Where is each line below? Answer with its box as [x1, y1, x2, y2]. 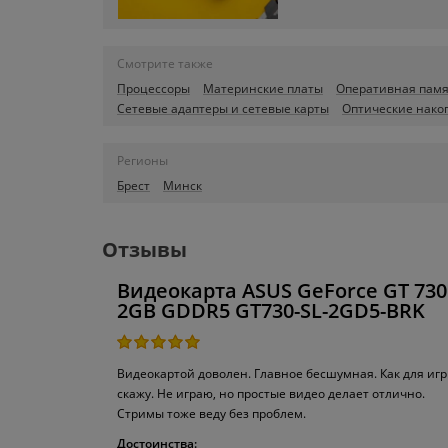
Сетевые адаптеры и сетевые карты [117, 99, 329, 117]
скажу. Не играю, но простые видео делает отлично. [117, 384, 425, 402]
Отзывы [102, 235, 187, 263]
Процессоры [117, 79, 190, 97]
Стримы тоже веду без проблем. [117, 404, 306, 422]
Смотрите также [117, 54, 213, 72]
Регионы [117, 151, 168, 169]
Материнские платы [203, 79, 323, 97]
